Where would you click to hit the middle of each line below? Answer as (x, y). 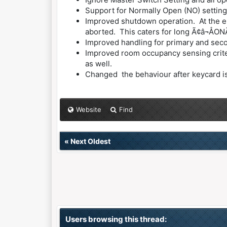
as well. (98, 64)
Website (88, 109)
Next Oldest (90, 141)
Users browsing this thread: (116, 219)
